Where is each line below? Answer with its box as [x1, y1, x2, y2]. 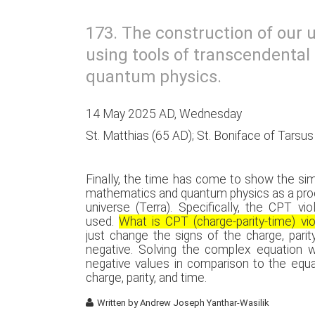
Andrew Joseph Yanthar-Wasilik [140, 297, 270, 308]
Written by [95, 297, 141, 308]
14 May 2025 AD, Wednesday [86, 107, 242, 121]
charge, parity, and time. [86, 271, 207, 285]
